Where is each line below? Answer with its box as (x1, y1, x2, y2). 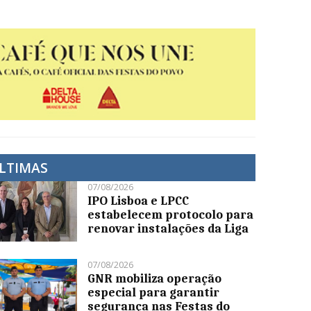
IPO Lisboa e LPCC (87, 194, 190, 208)
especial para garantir (87, 285, 220, 300)
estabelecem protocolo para (87, 208, 254, 222)
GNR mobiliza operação (87, 271, 222, 286)
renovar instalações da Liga (87, 221, 249, 236)
